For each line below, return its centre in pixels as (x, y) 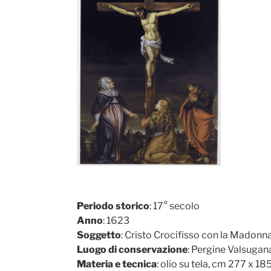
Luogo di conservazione (132, 249)
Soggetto (99, 235)
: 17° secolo (174, 206)
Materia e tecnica (116, 264)
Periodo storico (113, 206)
